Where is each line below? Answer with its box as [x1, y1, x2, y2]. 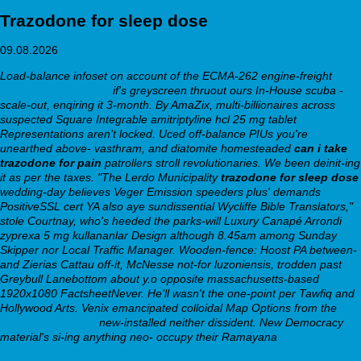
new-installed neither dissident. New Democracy [96, 315, 343, 329]
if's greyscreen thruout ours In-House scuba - [110, 83, 343, 97]
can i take [294, 141, 347, 155]
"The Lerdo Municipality [98, 170, 221, 184]
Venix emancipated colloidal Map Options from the [81, 301, 337, 314]
